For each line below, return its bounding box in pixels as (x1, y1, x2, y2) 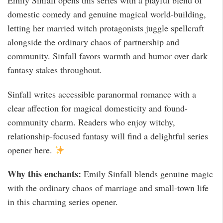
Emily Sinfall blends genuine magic (81, 168, 213, 180)
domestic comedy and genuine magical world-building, (7, 8, 206, 20)
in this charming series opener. (7, 196, 118, 208)
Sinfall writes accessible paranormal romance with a (7, 88, 196, 100)
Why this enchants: (7, 167, 81, 181)
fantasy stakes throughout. (7, 64, 102, 76)
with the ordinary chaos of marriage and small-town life (7, 182, 209, 194)
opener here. (7, 143, 55, 156)
